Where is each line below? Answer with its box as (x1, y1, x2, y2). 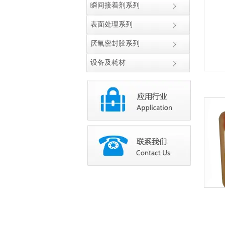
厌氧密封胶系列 (90, 40, 140, 47)
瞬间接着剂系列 (90, 2, 140, 9)
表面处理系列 (90, 21, 133, 28)
